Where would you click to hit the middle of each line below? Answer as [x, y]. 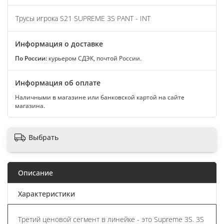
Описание [35, 172]
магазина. [30, 106]
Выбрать [43, 137]
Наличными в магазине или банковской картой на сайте [100, 97]
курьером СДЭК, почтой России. [94, 58]
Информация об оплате [58, 83]
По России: [31, 58]
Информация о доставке [59, 44]
